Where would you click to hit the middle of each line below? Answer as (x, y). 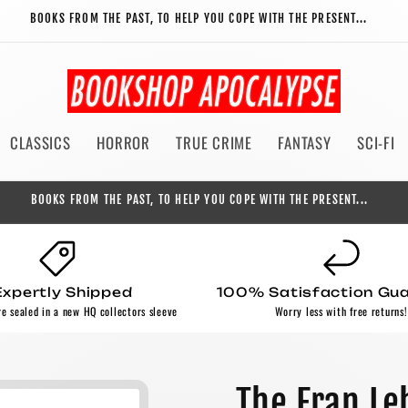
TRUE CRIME (214, 143)
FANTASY (305, 143)
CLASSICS (40, 143)
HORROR (123, 143)
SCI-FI (376, 143)
